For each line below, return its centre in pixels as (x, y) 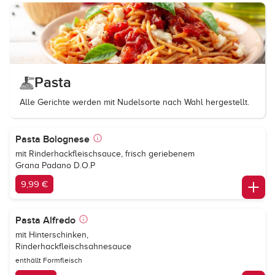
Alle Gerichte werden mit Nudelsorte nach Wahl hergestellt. (134, 102)
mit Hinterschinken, (52, 235)
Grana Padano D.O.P (55, 165)
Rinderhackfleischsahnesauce (73, 246)
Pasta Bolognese (52, 139)
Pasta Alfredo (45, 220)
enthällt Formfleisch (49, 260)
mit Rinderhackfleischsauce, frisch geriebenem (105, 154)
